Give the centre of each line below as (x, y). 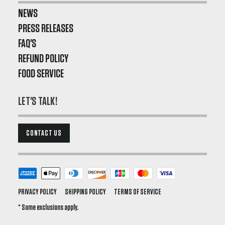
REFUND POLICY (43, 59)
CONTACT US (44, 133)
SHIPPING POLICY (85, 192)
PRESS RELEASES (46, 28)
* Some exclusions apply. (48, 207)
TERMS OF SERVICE (138, 192)
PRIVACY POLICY (37, 192)
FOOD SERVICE (41, 74)
